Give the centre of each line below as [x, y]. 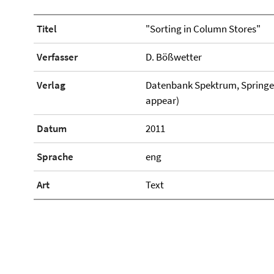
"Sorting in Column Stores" [203, 29]
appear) [162, 100]
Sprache [55, 157]
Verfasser [57, 57]
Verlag [51, 85]
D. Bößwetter [173, 57]
